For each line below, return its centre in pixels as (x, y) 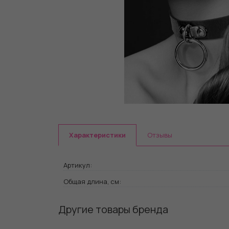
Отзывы (160, 135)
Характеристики (97, 135)
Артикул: (78, 165)
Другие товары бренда (113, 209)
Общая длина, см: (92, 181)
